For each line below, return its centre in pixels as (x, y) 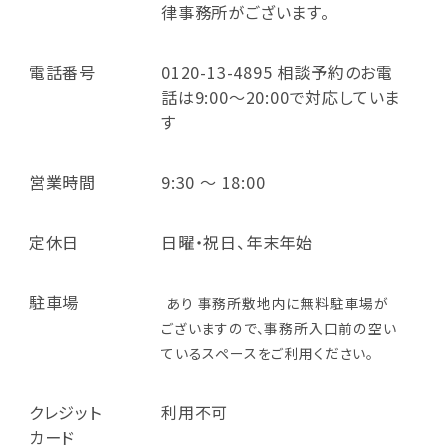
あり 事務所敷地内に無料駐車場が (278, 302)
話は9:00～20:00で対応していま (280, 96)
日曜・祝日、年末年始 (236, 241)
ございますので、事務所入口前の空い (278, 327)
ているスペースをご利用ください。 (267, 352)
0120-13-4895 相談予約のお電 (276, 71)
